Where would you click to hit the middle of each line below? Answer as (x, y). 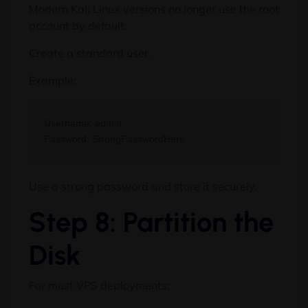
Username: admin (83, 123)
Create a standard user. (90, 53)
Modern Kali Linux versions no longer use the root (154, 9)
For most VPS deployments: (99, 285)
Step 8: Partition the (151, 222)
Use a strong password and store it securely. (143, 186)
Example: (53, 81)
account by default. (78, 26)
